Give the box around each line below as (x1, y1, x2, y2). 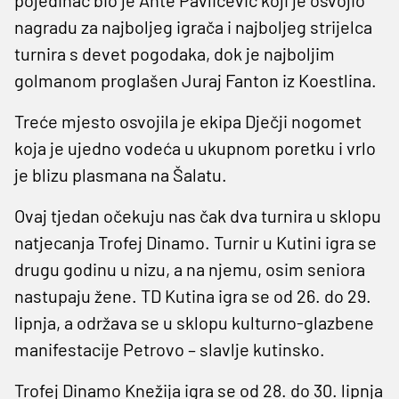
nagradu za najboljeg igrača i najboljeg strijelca (14, 15, 372, 37)
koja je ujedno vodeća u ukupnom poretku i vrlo (14, 136, 376, 159)
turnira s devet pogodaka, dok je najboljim (14, 42, 335, 64)
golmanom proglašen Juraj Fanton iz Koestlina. (14, 69, 377, 91)
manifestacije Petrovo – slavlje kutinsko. (14, 338, 325, 360)
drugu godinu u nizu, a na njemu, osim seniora (14, 257, 365, 280)
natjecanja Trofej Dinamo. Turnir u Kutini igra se (14, 231, 377, 253)
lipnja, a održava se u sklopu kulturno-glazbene (14, 311, 374, 333)
